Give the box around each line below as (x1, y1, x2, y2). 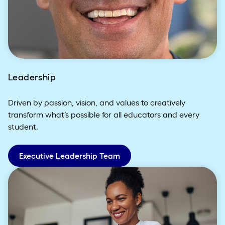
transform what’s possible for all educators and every (8, 110, 199, 120)
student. (8, 122, 38, 132)
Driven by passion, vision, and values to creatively (8, 98, 185, 107)
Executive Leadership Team (19, 151, 120, 161)
